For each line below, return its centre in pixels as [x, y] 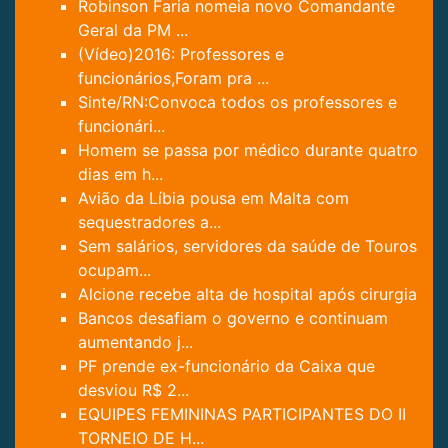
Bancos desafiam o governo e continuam [233, 317]
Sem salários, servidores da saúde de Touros [247, 245]
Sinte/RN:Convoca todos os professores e [237, 101]
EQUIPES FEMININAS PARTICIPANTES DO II [242, 413]
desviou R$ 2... [133, 389]
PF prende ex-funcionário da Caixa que [226, 365]
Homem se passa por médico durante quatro [248, 149]
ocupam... [114, 269]
